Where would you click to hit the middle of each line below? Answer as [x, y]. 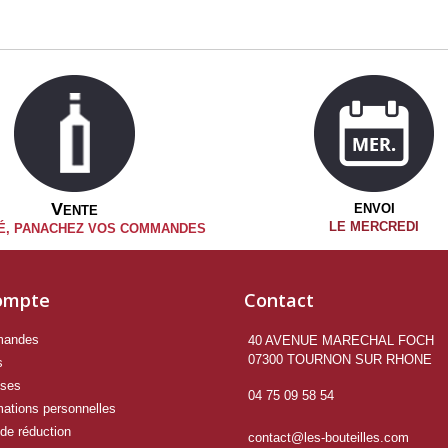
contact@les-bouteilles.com [328, 437]
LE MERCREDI [374, 226]
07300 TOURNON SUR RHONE [340, 359]
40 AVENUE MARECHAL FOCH [341, 340]
